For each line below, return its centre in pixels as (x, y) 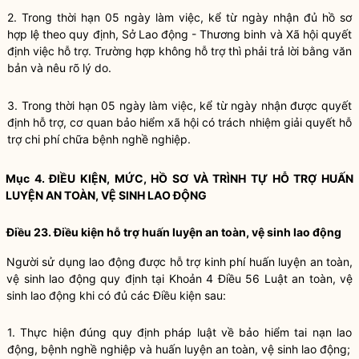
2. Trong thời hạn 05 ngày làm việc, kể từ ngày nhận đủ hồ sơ (179, 17)
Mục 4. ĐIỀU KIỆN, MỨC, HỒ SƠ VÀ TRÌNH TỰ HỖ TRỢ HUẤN (179, 178)
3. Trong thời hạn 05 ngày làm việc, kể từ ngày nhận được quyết (179, 105)
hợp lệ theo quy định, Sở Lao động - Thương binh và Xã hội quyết (179, 34)
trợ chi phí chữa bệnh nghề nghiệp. (99, 139)
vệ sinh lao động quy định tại (88, 278)
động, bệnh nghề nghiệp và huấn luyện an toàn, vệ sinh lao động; (179, 349)
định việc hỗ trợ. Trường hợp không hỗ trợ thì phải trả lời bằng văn (179, 51)
